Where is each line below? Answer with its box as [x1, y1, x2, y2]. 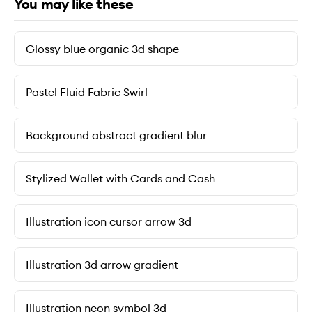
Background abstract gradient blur [26, 128, 207, 143]
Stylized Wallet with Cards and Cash [26, 171, 215, 186]
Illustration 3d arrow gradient [26, 258, 178, 272]
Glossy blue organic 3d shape [26, 42, 179, 56]
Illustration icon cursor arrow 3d [26, 214, 192, 229]
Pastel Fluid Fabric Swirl [26, 85, 148, 100]
